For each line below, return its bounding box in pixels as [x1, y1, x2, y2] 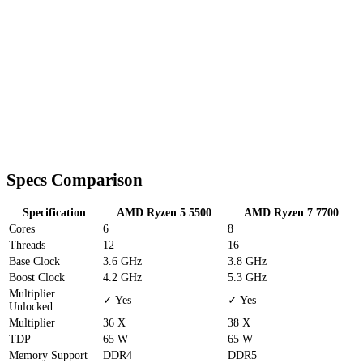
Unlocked [9, 301, 53, 314]
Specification [23, 207, 86, 220]
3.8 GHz [228, 255, 267, 268]
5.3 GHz [228, 271, 267, 284]
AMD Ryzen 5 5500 [116, 207, 211, 220]
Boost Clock [9, 271, 65, 284]
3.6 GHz [103, 255, 142, 268]
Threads [9, 239, 45, 252]
